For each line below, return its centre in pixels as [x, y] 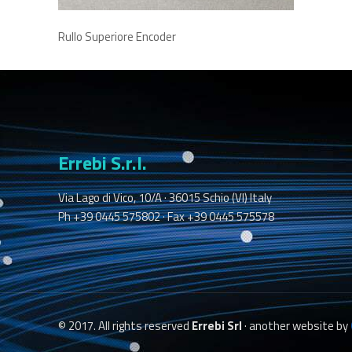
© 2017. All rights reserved [125, 326]
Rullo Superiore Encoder [117, 37]
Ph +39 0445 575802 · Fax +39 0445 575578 [166, 216]
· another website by [296, 326]
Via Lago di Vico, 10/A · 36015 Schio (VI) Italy [165, 198]
